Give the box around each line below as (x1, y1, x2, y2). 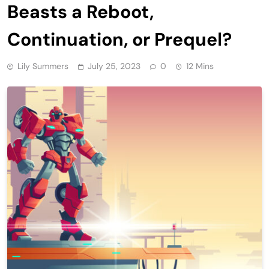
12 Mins (186, 60, 214, 71)
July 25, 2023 (88, 60, 141, 71)
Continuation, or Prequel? (7, 27, 232, 51)
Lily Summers (17, 60, 68, 71)
